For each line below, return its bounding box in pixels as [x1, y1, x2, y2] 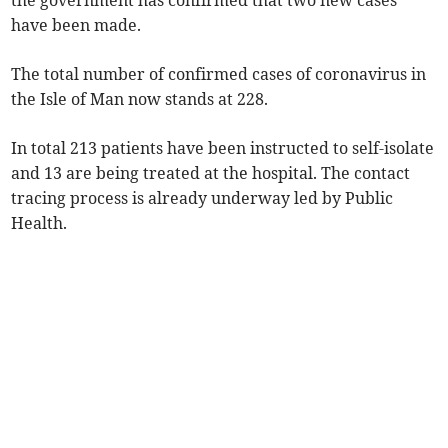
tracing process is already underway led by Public [11, 188, 394, 209]
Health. [11, 213, 68, 234]
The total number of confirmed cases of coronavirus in [11, 64, 427, 85]
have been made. [11, 15, 142, 36]
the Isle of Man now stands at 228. [11, 89, 269, 110]
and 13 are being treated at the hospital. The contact [11, 163, 411, 184]
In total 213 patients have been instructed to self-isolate [11, 138, 435, 159]
